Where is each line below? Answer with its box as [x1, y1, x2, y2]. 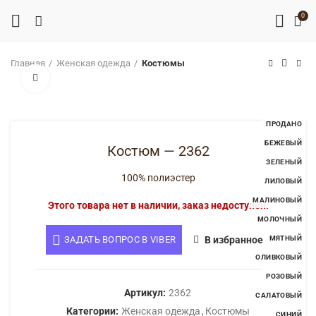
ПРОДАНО [266, 120, 302, 128]
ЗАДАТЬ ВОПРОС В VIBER [64, 234, 176, 245]
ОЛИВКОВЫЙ [255, 253, 302, 261]
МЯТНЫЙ [269, 234, 302, 242]
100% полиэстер [121, 172, 195, 183]
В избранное [205, 234, 264, 245]
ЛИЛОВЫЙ [265, 177, 302, 185]
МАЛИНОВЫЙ [253, 196, 302, 204]
